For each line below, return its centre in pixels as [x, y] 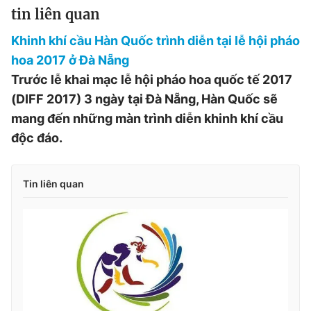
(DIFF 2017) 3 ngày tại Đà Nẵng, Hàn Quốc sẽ [144, 99]
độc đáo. [37, 138]
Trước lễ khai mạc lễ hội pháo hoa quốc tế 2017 [152, 80]
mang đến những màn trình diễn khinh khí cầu [147, 119]
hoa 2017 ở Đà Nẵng [70, 60]
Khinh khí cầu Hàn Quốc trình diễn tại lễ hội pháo [155, 41]
